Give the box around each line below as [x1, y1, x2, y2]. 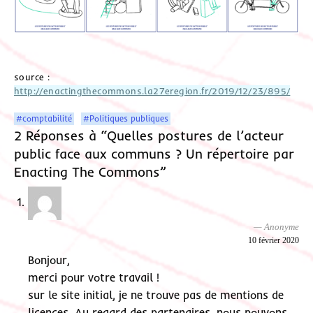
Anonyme [264, 221, 299, 232]
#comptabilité [16, 112, 73, 124]
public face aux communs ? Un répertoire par [14, 145, 294, 162]
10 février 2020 [248, 235, 299, 245]
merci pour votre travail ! [28, 270, 159, 285]
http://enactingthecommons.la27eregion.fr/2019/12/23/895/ [14, 85, 291, 96]
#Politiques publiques [83, 112, 169, 124]
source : [14, 71, 50, 82]
